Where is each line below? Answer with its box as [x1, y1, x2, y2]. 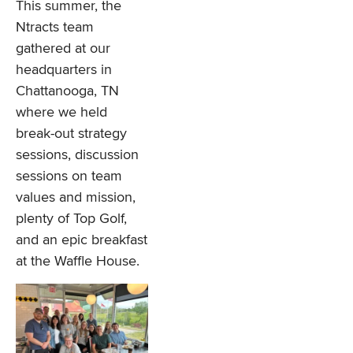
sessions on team [16, 167, 122, 185]
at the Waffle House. [16, 252, 139, 270]
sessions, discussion [16, 146, 139, 164]
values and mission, [16, 188, 136, 206]
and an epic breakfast [16, 231, 147, 249]
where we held [16, 103, 107, 121]
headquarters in [16, 61, 112, 79]
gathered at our [16, 39, 110, 58]
